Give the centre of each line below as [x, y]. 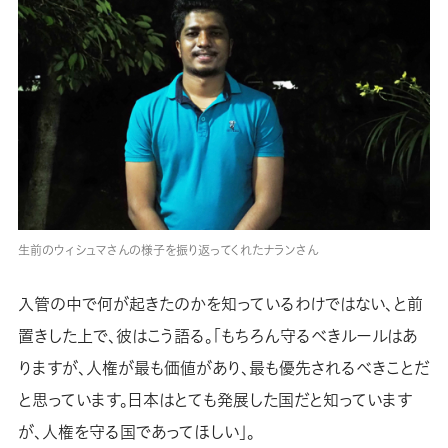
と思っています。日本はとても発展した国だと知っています [214, 400]
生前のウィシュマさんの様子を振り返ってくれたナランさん [167, 250]
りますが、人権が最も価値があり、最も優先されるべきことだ [223, 368]
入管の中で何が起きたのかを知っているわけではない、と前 [220, 304]
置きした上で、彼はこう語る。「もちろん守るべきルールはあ [217, 336]
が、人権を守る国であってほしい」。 [136, 432]
